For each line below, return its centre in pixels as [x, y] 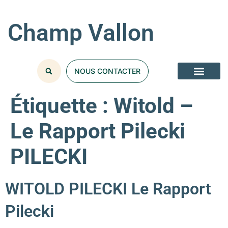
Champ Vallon [81, 33]
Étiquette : [62, 106]
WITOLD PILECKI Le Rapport [108, 189]
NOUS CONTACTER [107, 71]
